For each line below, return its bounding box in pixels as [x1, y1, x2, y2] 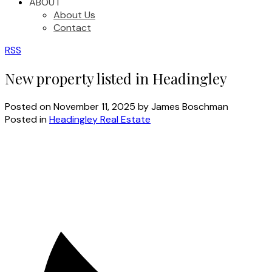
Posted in [5, 112, 47, 126]
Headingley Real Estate [49, 112, 151, 126]
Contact [53, 21, 91, 34]
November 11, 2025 [53, 100, 135, 113]
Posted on [5, 100, 53, 113]
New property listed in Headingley [5, 68, 227, 88]
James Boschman [151, 100, 228, 113]
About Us [53, 8, 95, 21]
